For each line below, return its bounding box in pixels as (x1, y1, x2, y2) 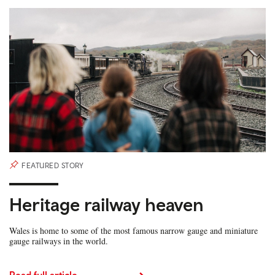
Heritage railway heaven (9, 193, 204, 215)
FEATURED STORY (21, 161, 83, 171)
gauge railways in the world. (9, 235, 108, 247)
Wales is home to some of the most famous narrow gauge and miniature (9, 225, 258, 237)
